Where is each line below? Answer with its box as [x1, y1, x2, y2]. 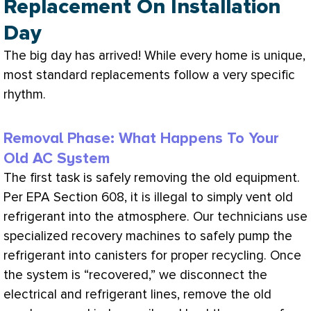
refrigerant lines [85, 286, 177, 303]
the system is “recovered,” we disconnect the [3, 267, 267, 283]
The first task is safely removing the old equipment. [3, 169, 300, 186]
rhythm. [3, 87, 46, 103]
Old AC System [3, 149, 110, 168]
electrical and [3, 286, 85, 303]
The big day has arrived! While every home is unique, [3, 48, 305, 65]
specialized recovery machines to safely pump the [3, 228, 292, 244]
